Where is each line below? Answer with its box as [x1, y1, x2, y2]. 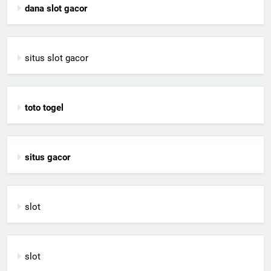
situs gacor [25, 151, 70, 163]
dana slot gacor [25, 2, 87, 14]
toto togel [25, 102, 64, 113]
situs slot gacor [25, 52, 88, 64]
